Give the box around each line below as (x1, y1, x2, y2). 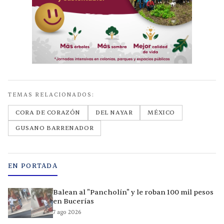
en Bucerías (53, 197, 94, 206)
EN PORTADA (8, 162, 57, 170)
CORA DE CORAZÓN (15, 108, 80, 117)
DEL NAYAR (95, 108, 133, 117)
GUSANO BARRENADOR (15, 124, 94, 132)
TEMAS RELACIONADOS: (8, 91, 94, 99)
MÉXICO (147, 108, 175, 117)
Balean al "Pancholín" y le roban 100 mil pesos (53, 188, 213, 197)
